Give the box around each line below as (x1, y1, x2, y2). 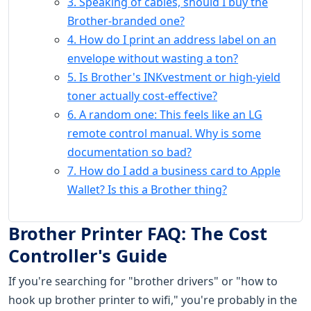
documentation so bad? (67, 144, 192, 160)
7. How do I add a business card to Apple (67, 162, 280, 178)
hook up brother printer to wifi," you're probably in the (8, 292, 297, 308)
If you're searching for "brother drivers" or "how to (8, 273, 278, 289)
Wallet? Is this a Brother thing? (67, 181, 227, 197)
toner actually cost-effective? (67, 87, 217, 103)
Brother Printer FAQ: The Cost (8, 221, 267, 245)
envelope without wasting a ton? (67, 50, 238, 66)
